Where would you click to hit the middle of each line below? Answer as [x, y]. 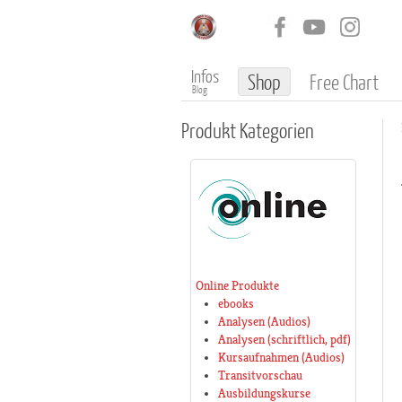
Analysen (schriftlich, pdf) [284, 340]
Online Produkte [237, 286]
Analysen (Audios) [264, 322]
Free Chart [344, 82]
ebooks [236, 304]
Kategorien [275, 130]
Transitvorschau [260, 376]
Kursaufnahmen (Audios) [281, 358]
